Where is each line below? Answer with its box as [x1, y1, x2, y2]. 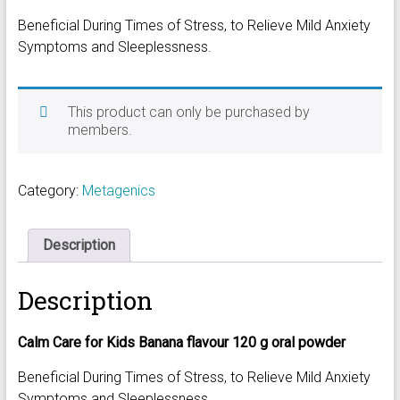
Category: [17, 182, 82, 199]
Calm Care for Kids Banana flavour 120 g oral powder [17, 333, 346, 351]
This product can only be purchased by [67, 104, 310, 121]
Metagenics [81, 182, 155, 199]
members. [67, 121, 132, 138]
